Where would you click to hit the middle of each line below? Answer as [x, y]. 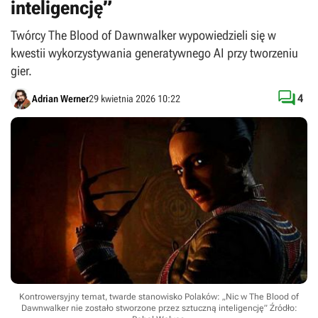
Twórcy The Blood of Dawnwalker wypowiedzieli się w [143, 35]
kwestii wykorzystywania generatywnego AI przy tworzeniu [154, 53]
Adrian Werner [60, 98]
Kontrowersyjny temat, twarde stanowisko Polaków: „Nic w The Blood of [159, 297]
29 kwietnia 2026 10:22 [135, 98]
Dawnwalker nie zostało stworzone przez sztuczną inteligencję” [145, 308]
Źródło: [283, 308]
